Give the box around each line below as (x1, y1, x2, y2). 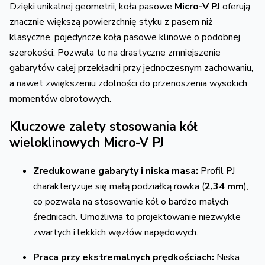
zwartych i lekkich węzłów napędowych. (33, 225, 198, 239)
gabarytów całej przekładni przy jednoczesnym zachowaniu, (9, 61, 253, 75)
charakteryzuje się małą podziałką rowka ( (33, 179, 205, 193)
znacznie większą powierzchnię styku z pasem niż (9, 15, 212, 28)
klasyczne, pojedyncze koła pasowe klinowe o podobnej (9, 30, 240, 44)
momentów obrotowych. (9, 92, 111, 105)
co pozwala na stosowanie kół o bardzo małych (33, 195, 228, 208)
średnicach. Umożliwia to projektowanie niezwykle (33, 210, 241, 224)
